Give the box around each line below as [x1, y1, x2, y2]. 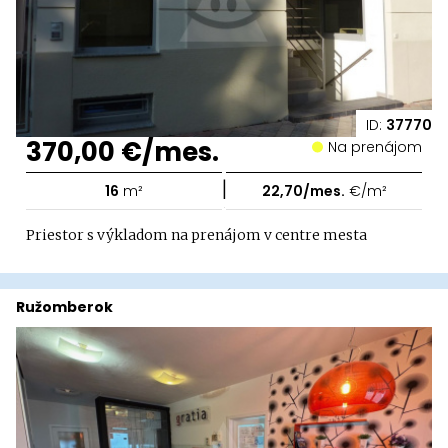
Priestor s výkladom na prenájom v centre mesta [26, 225, 367, 244]
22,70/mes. [261, 180, 345, 201]
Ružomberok [16, 296, 113, 317]
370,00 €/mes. [26, 133, 219, 170]
